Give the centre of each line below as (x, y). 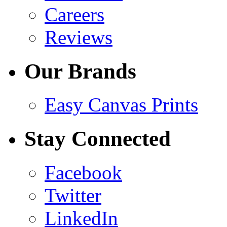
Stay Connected (98, 139)
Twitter (73, 196)
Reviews (79, 37)
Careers (74, 14)
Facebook (83, 173)
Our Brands (80, 71)
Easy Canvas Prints (121, 105)
